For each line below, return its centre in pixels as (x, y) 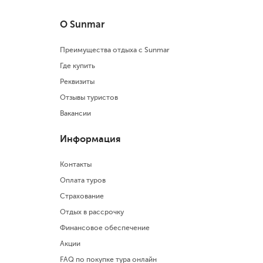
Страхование (82, 196)
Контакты (76, 164)
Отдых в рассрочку (92, 212)
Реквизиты (77, 81)
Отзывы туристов (89, 97)
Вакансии (75, 113)
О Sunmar (82, 24)
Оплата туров (83, 180)
